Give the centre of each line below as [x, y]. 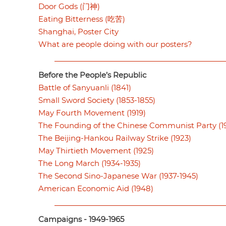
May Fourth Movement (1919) [92, 113]
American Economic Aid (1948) [96, 189]
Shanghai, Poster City [78, 32]
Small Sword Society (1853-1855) [97, 100]
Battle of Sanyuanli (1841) [85, 88]
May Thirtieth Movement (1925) [96, 151]
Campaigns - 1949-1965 [81, 219]
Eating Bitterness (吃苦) [82, 19]
